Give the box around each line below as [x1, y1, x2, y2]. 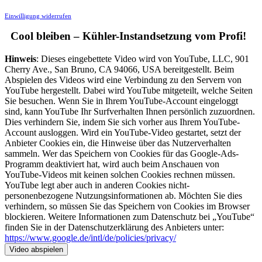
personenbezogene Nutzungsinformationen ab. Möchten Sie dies [5, 190, 242, 201]
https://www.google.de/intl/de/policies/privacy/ [5, 232, 176, 243]
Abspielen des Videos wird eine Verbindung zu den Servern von [5, 74, 242, 85]
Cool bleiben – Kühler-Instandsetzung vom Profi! [5, 30, 246, 43]
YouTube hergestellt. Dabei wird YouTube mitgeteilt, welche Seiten [5, 85, 253, 95]
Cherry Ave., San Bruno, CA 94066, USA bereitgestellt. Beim [5, 64, 234, 74]
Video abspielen [9, 244, 63, 254]
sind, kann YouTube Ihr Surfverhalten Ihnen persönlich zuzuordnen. [5, 106, 255, 116]
